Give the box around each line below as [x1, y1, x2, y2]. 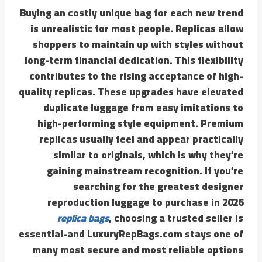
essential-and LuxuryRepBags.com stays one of [19, 224, 243, 243]
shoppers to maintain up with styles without [33, 35, 243, 54]
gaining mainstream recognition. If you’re [47, 161, 243, 180]
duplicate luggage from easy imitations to [43, 98, 243, 117]
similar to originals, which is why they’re [53, 145, 243, 164]
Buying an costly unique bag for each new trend [20, 3, 243, 22]
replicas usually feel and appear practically [39, 129, 243, 149]
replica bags [57, 208, 109, 227]
